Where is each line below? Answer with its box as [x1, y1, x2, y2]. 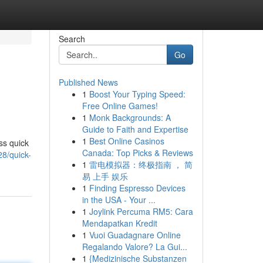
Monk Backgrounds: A [89, 112, 171, 123]
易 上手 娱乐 [82, 170, 128, 182]
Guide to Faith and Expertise [82, 123, 188, 135]
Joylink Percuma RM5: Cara [89, 205, 193, 217]
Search [58, 33, 85, 45]
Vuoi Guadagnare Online [89, 229, 181, 241]
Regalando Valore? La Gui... [82, 241, 187, 252]
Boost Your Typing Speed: [89, 88, 186, 100]
